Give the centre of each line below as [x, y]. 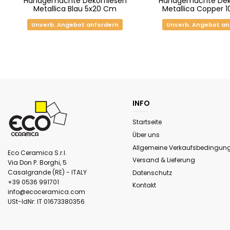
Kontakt [144, 185]
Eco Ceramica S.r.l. [37, 152]
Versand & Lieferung [164, 160]
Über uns [146, 135]
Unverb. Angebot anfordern [75, 24]
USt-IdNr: [22, 201]
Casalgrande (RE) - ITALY [47, 172]
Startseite [147, 122]
